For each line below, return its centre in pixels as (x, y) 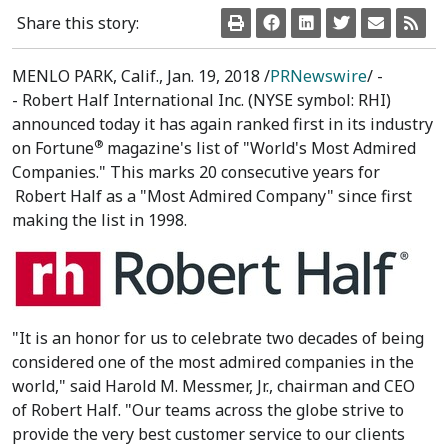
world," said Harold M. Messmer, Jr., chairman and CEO (213, 386)
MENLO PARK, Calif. (85, 76)
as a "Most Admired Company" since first (257, 196)
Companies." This (80, 172)
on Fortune (53, 148)
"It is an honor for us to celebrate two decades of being (218, 338)
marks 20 (182, 172)
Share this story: (78, 23)
